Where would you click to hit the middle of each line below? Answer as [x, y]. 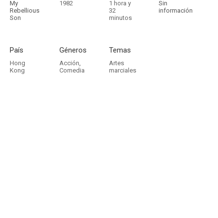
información [176, 10]
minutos [120, 18]
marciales [123, 70]
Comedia [72, 70]
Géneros [73, 50]
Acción [69, 63]
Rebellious [25, 10]
